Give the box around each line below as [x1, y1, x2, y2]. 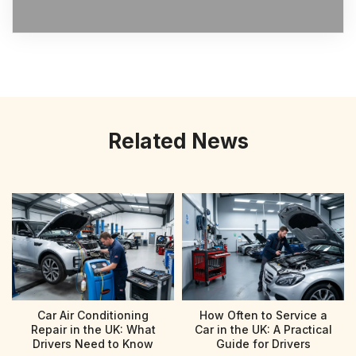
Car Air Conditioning [37, 308, 149, 322]
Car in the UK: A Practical [194, 322, 332, 336]
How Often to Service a [199, 308, 327, 322]
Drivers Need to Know [33, 336, 153, 350]
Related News [107, 128, 249, 153]
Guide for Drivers [215, 336, 311, 350]
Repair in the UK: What [30, 322, 156, 336]
